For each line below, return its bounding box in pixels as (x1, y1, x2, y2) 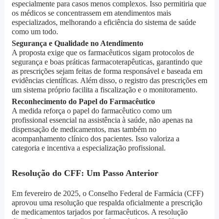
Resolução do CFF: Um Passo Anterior (11, 168, 158, 178)
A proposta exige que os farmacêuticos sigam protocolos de (11, 48, 194, 57)
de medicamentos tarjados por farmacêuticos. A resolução (11, 208, 188, 217)
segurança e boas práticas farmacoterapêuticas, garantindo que (11, 58, 202, 66)
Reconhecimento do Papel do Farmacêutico (11, 97, 155, 106)
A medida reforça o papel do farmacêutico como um (11, 107, 172, 115)
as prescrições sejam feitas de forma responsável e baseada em (11, 67, 202, 76)
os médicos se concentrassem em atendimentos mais (11, 9, 171, 18)
